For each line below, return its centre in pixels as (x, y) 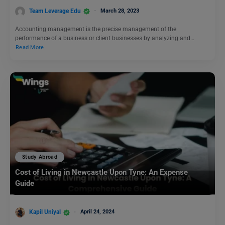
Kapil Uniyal (45, 212)
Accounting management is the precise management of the (96, 29)
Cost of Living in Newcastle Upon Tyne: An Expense (102, 172)
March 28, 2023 (120, 11)
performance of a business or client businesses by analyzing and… (105, 38)
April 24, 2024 (97, 212)
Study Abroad (40, 157)
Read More (30, 47)
